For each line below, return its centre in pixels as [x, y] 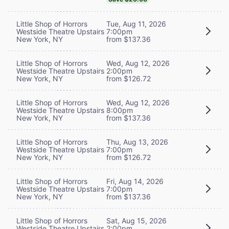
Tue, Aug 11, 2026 [136, 24]
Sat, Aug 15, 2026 [136, 220]
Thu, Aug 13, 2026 [137, 142]
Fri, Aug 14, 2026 [135, 181]
